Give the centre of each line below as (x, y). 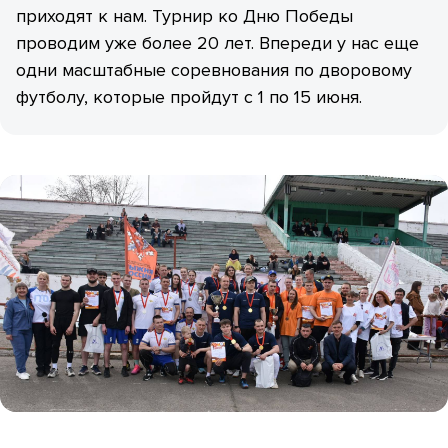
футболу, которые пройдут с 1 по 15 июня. (191, 97)
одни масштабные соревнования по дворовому (214, 70)
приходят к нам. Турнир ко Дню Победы (184, 16)
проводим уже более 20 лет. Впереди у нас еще (217, 43)
